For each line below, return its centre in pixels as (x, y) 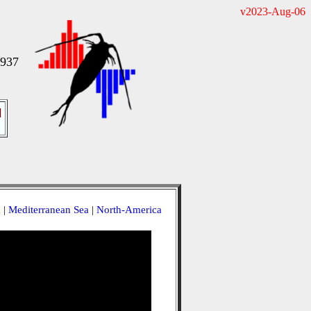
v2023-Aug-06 (273, 11)
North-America (129, 210)
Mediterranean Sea (48, 210)
